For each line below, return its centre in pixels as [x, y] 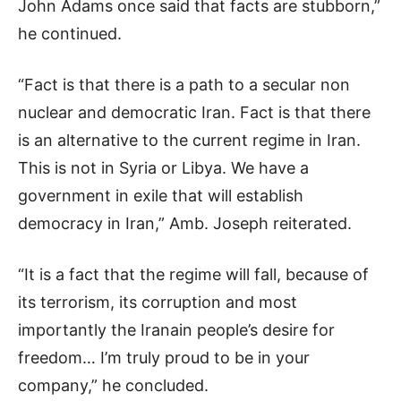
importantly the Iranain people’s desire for [176, 330]
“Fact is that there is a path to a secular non [184, 85]
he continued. [70, 34]
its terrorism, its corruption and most [158, 303]
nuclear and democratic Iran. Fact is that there [194, 113]
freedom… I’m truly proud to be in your [164, 358]
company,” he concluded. [113, 386]
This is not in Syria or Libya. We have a [163, 168]
